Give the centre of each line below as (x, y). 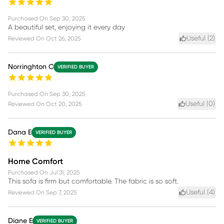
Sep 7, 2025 (61, 192)
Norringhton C (31, 67)
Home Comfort (35, 161)
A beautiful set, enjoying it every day (66, 27)
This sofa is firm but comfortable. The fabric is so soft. (93, 181)
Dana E (20, 132)
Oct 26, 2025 (63, 38)
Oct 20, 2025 (64, 104)
